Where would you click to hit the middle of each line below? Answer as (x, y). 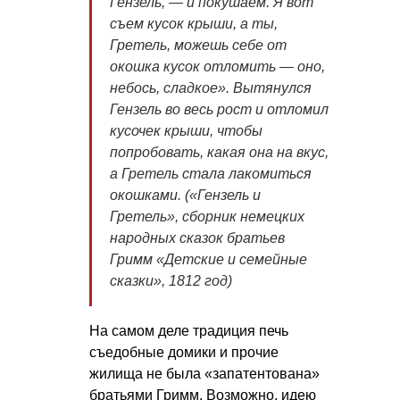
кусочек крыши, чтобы (186, 131)
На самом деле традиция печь (189, 331)
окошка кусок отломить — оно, (217, 67)
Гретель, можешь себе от (198, 46)
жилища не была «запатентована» (204, 374)
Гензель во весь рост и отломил (219, 110)
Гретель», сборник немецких (207, 217)
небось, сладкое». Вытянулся (211, 88)
